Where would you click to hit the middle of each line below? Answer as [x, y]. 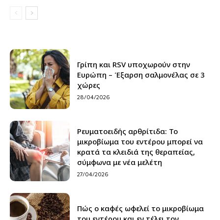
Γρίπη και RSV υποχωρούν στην [134, 64]
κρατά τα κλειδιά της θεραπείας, [136, 151]
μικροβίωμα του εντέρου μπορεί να [140, 141]
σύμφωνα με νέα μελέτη [120, 162]
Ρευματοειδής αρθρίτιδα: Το [128, 131]
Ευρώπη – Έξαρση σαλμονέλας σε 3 [141, 75]
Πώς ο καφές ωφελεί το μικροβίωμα [141, 208]
